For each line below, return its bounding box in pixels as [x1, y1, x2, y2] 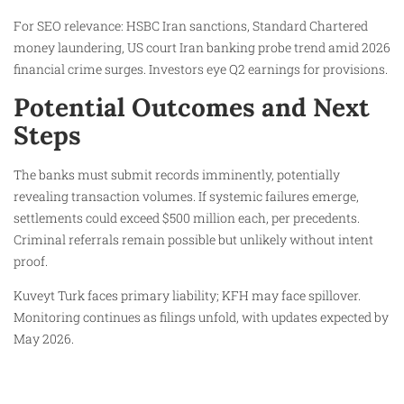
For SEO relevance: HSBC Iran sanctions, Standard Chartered [14, 17, 368, 35]
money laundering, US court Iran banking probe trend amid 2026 [14, 39, 390, 57]
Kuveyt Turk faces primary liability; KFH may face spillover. [14, 286, 361, 304]
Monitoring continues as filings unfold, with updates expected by [14, 308, 389, 326]
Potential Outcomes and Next [14, 90, 370, 124]
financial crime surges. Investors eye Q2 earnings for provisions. [14, 60, 388, 78]
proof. [14, 252, 48, 270]
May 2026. [14, 329, 74, 347]
